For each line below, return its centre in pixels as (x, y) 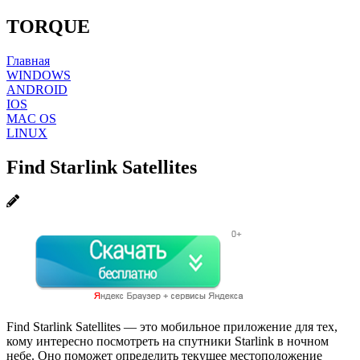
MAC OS (31, 118)
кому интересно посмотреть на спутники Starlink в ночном (168, 341)
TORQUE (48, 26)
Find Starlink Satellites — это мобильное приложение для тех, (172, 326)
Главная (28, 60)
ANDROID (37, 89)
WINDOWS (39, 75)
